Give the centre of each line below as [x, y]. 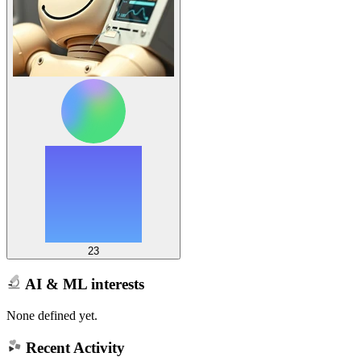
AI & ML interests [83, 284]
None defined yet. [52, 315]
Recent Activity [73, 348]
